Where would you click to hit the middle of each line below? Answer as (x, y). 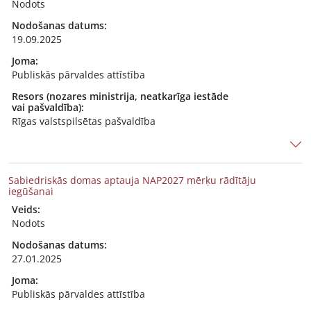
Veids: (26, 209)
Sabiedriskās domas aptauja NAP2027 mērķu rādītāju (132, 180)
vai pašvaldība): (48, 107)
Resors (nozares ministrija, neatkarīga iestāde (120, 96)
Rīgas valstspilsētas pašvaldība (84, 121)
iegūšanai (31, 191)
